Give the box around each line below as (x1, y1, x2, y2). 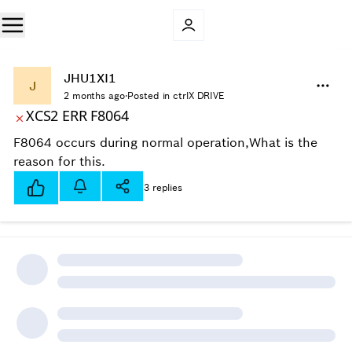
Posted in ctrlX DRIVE (127, 90, 224, 101)
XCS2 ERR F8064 (26, 106, 129, 125)
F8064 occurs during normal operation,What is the (13, 134, 317, 150)
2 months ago (64, 90, 125, 101)
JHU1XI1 (64, 70, 116, 86)
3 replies (144, 181, 182, 193)
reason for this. (13, 153, 105, 169)
